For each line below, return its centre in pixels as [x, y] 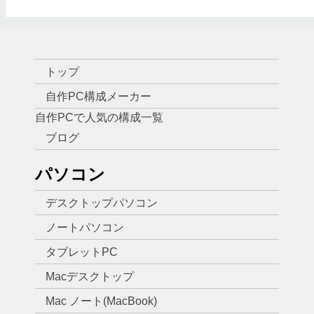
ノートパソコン [85, 227]
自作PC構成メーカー [98, 96]
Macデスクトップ [90, 276]
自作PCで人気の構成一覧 [99, 117]
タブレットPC [82, 252]
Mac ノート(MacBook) [101, 301]
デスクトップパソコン [102, 203]
